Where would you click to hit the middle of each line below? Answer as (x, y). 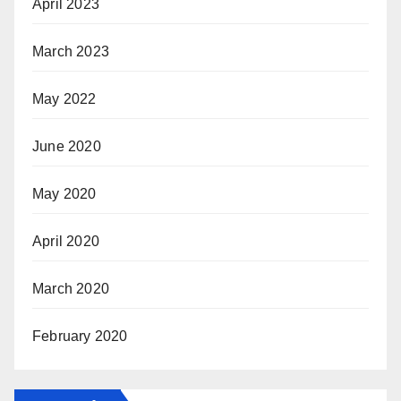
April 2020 (66, 242)
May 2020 (64, 194)
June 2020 (67, 147)
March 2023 (71, 52)
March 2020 (71, 289)
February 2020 (80, 337)
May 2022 (64, 99)
